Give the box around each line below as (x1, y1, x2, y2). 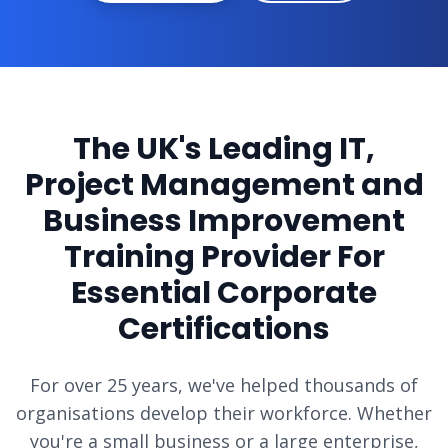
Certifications (118, 308, 330, 350)
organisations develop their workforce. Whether (16, 401, 432, 425)
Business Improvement (43, 200, 405, 242)
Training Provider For (63, 236, 385, 278)
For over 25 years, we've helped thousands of (30, 373, 418, 397)
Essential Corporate (71, 272, 377, 314)
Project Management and (24, 164, 424, 206)
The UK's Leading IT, (73, 128, 375, 170)
